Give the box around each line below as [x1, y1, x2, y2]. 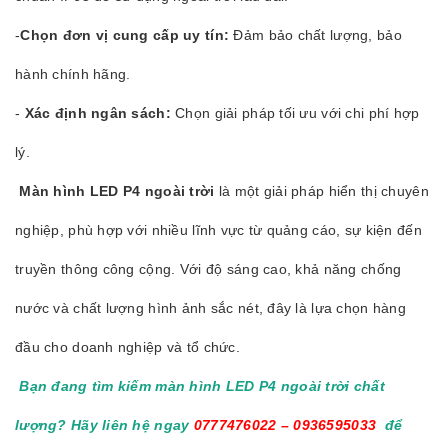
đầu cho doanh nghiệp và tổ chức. [15, 339, 240, 356]
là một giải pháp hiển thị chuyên [214, 183, 429, 200]
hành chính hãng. [15, 66, 131, 83]
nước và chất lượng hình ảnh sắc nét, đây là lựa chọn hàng [15, 300, 406, 317]
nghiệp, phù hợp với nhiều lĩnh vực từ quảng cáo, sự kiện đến [15, 222, 422, 239]
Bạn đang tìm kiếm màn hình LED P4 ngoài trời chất [15, 378, 385, 395]
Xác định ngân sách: [24, 105, 171, 122]
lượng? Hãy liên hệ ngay [15, 417, 190, 434]
